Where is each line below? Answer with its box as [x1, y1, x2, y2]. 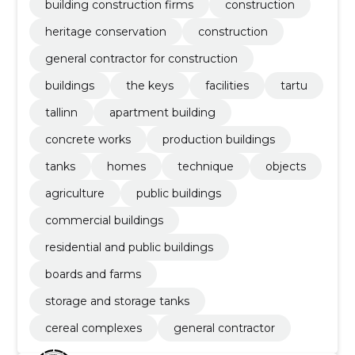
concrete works [44, 132, 131, 147]
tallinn [44, 105, 78, 120]
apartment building [109, 105, 216, 120]
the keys [125, 78, 174, 93]
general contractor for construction [44, 51, 238, 66]
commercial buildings [44, 212, 163, 227]
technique [177, 158, 234, 174]
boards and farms [44, 266, 141, 281]
